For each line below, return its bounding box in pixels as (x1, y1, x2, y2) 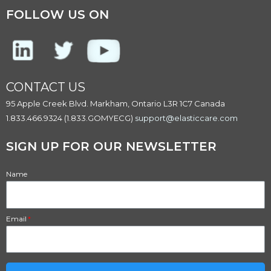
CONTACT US (6, 80, 85, 95)
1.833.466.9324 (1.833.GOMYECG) (6, 113, 135, 123)
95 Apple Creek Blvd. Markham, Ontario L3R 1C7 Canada (6, 99, 225, 109)
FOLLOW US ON (6, 7, 109, 22)
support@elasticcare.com (135, 113, 238, 123)
